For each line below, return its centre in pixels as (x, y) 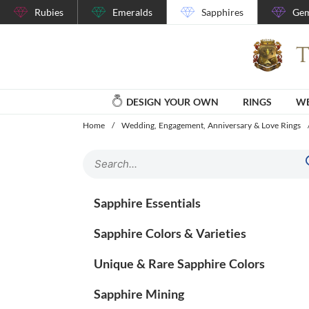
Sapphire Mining (139, 293)
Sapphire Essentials (147, 202)
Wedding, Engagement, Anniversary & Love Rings (211, 125)
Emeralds (132, 12)
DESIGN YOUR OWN (172, 101)
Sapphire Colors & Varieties (170, 233)
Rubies (49, 12)
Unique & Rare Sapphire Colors (179, 263)
